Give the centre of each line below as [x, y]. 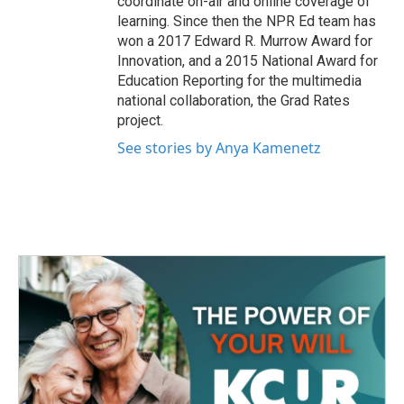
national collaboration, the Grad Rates [234, 100]
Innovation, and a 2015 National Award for [248, 60]
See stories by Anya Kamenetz [219, 147]
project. [140, 120]
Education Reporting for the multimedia [239, 80]
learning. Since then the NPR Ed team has [247, 21]
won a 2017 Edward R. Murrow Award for [245, 41]
